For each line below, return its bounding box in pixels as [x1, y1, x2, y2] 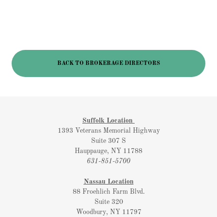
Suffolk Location [82, 117, 135, 124]
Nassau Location [83, 178, 134, 185]
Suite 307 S [91, 138, 126, 144]
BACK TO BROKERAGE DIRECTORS [57, 60, 160, 66]
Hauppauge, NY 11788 [75, 148, 142, 155]
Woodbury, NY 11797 [76, 209, 141, 216]
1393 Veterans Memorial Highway [57, 127, 160, 134]
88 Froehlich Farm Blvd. [72, 188, 145, 195]
